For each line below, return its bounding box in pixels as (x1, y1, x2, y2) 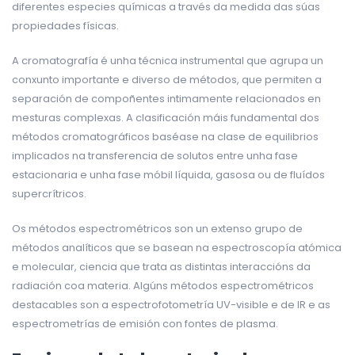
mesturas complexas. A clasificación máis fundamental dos (12, 109, 319, 125)
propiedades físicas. (12, 17, 119, 33)
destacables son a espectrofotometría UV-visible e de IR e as (12, 296, 330, 312)
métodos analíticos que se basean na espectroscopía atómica (12, 239, 342, 255)
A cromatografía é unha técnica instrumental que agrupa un (12, 52, 323, 68)
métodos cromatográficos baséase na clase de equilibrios (12, 128, 319, 144)
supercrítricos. (12, 185, 86, 201)
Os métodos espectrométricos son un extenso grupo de (12, 220, 303, 236)
